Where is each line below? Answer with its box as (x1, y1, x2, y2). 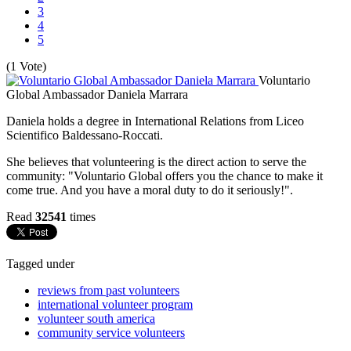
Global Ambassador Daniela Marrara (6, 87, 188, 101)
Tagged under (6, 256, 74, 270)
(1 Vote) (6, 59, 46, 73)
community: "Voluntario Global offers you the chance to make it (6, 168, 323, 183)
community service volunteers (38, 325, 185, 339)
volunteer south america (38, 311, 155, 325)
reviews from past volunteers (38, 283, 179, 297)
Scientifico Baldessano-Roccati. (6, 128, 166, 142)
